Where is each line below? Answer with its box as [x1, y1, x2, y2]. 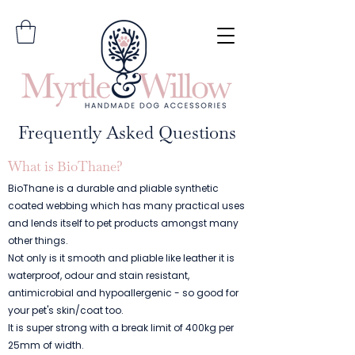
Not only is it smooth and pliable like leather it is [8, 251, 235, 265]
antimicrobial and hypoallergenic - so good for [8, 286, 239, 300]
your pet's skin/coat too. [8, 303, 124, 317]
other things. [8, 234, 68, 247]
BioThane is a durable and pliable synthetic [8, 181, 219, 195]
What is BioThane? [8, 158, 123, 175]
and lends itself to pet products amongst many [8, 216, 239, 230]
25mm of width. [8, 338, 84, 352]
